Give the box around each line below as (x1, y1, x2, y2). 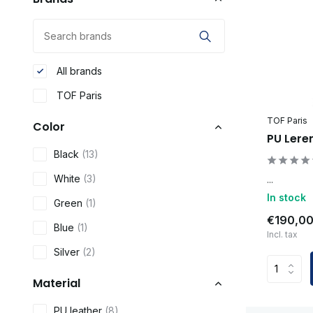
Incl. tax (267, 229, 298, 240)
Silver (54, 246, 82, 258)
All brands (54, 65, 102, 77)
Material (33, 275, 80, 291)
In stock (267, 191, 306, 204)
